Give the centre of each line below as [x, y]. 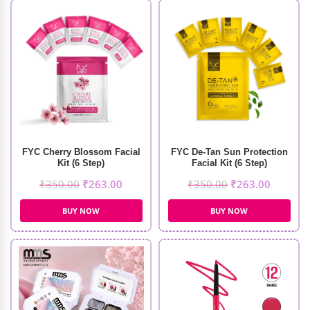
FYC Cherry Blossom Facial [81, 152]
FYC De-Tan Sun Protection [229, 152]
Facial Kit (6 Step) [229, 163]
